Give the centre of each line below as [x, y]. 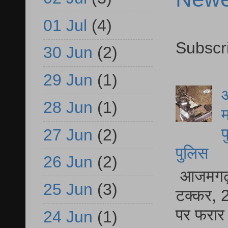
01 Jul [65, 25]
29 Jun [68, 80]
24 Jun [68, 217]
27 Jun [68, 135]
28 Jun [68, 107]
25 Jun [68, 190]
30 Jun [68, 53]
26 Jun [68, 162]
